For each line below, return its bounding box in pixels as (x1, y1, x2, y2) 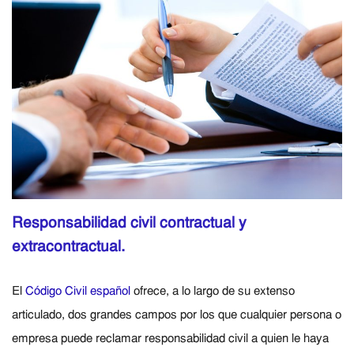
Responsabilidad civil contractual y (12, 215, 247, 232)
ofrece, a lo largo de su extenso (130, 284, 295, 298)
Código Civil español (25, 284, 130, 298)
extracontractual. (12, 239, 125, 255)
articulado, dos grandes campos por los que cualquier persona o (12, 308, 341, 322)
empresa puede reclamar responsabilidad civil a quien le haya (12, 332, 329, 345)
